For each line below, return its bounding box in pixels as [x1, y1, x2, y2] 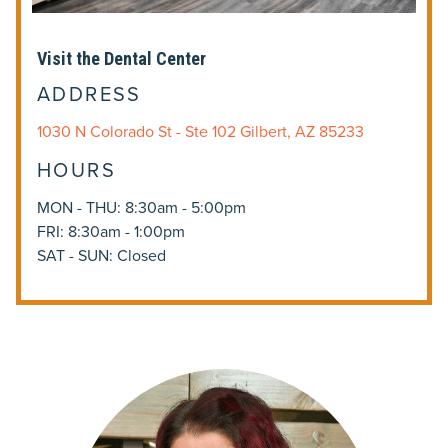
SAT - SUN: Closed [37, 243, 166, 267]
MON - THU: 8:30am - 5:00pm [37, 195, 246, 219]
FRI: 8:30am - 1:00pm [37, 219, 185, 243]
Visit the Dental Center [37, 47, 206, 69]
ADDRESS [37, 78, 142, 109]
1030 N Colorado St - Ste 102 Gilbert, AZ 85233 [37, 119, 364, 143]
